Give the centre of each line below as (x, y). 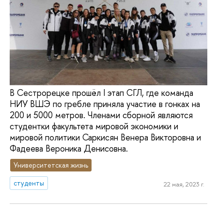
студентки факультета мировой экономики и (94, 126)
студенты (29, 183)
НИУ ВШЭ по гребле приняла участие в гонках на (105, 104)
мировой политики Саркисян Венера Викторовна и (105, 138)
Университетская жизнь (51, 165)
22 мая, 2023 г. (184, 184)
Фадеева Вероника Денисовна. (69, 149)
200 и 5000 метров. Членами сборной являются (101, 115)
